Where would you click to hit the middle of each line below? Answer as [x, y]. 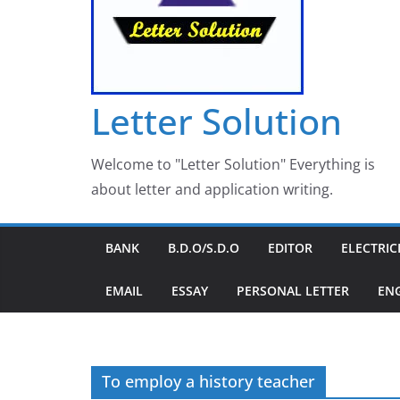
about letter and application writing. [212, 189]
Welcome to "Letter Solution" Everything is [233, 164]
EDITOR [290, 248]
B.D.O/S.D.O [204, 248]
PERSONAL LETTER [293, 291]
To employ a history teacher [208, 381]
